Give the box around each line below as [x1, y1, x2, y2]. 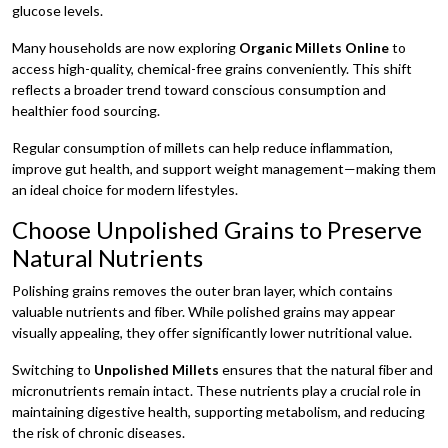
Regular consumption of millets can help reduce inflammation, [12, 138, 393, 156]
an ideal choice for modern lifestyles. [12, 180, 238, 198]
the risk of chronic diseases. [12, 423, 185, 441]
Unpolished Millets [94, 360, 219, 378]
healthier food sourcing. [12, 101, 160, 119]
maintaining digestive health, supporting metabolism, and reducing [12, 402, 425, 420]
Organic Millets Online [239, 38, 389, 56]
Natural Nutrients [12, 242, 203, 272]
